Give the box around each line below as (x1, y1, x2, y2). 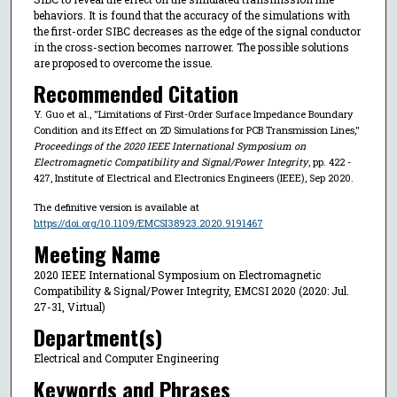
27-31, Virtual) (33, 299, 105, 314)
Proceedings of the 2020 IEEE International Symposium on (33, 139, 306, 153)
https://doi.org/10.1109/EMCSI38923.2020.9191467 (33, 216, 263, 230)
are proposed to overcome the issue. (33, 55, 213, 70)
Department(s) (33, 321, 162, 354)
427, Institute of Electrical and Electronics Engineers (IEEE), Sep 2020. (33, 171, 354, 185)
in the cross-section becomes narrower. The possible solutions (33, 39, 349, 54)
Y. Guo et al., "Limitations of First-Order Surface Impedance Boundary (33, 107, 353, 121)
